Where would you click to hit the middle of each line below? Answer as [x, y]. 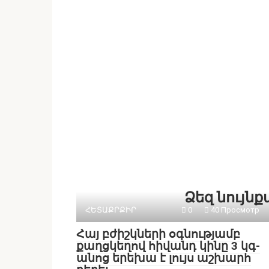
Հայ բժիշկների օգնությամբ [158, 234]
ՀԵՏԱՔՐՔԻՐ [111, 210]
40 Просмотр [234, 210]
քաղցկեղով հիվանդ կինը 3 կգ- [168, 246]
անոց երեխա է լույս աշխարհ [164, 258]
